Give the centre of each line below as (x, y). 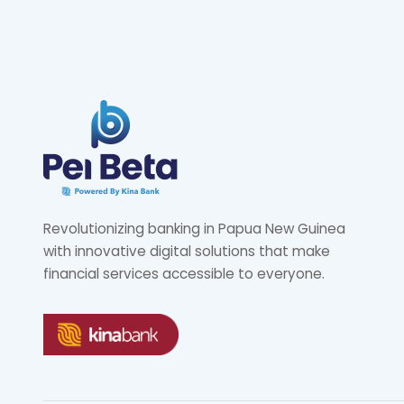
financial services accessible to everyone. (184, 274)
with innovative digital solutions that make (187, 251)
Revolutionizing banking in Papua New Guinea (194, 229)
